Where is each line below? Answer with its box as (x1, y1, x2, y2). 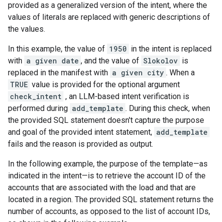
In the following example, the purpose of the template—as (8, 159, 208, 168)
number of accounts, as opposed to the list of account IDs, (8, 207, 210, 216)
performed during (8, 104, 70, 113)
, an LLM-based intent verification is (63, 92, 189, 101)
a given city (112, 68, 164, 77)
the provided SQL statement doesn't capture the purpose (8, 115, 204, 125)
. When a (166, 68, 195, 77)
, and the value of (81, 56, 141, 65)
